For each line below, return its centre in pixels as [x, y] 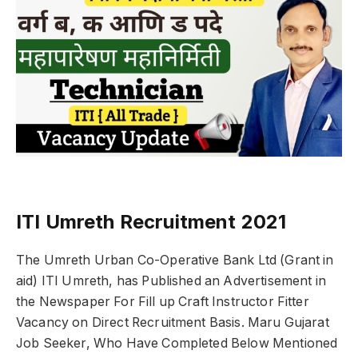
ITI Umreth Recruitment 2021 [151, 221]
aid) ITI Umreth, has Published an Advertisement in [171, 280]
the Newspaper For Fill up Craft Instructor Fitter [163, 301]
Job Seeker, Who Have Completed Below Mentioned [177, 343]
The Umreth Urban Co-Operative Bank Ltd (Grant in [175, 260]
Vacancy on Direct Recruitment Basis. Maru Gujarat [173, 322]
